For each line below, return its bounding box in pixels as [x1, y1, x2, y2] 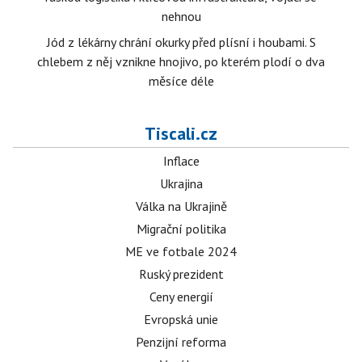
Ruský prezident [138, 266, 224, 282]
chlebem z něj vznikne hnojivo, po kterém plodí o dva [37, 53, 325, 69]
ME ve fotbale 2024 [125, 243, 237, 259]
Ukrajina [159, 175, 203, 192]
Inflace [162, 153, 200, 169]
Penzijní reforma [136, 334, 226, 350]
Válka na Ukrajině [135, 198, 227, 214]
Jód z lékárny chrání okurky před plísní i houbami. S [46, 34, 316, 50]
